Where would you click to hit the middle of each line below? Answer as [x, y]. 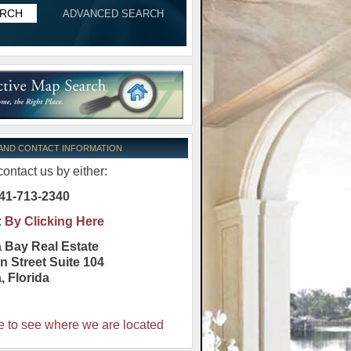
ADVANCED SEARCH [113, 13]
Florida [29, 277]
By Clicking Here [54, 221]
